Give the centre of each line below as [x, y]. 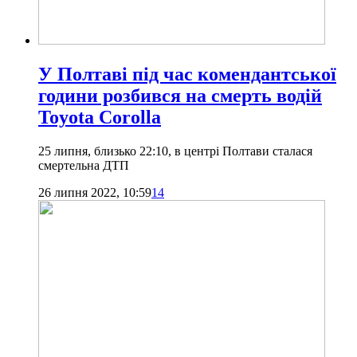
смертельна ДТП [84, 166]
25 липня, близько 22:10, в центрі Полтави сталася [175, 151]
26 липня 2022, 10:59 [95, 193]
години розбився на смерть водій [180, 96]
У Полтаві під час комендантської [187, 75]
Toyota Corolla [100, 118]
